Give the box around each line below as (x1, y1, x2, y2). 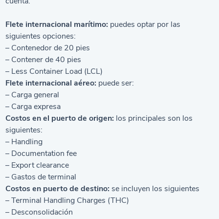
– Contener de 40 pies (5, 54, 82, 65)
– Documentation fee (5, 148, 77, 159)
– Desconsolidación (5, 207, 73, 218)
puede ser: (96, 78, 134, 88)
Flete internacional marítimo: (5, 19, 110, 30)
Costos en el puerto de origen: (5, 113, 114, 124)
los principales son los (114, 113, 193, 124)
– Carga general (5, 89, 60, 100)
